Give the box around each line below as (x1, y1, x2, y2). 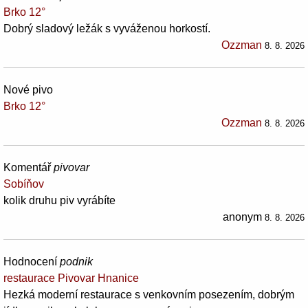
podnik (60, 255, 93, 267)
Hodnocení (3, 255, 60, 267)
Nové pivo (3, 83, 53, 96)
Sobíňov (3, 177, 44, 190)
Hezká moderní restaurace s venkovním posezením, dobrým (3, 288, 294, 300)
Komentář (3, 161, 54, 173)
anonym (223, 210, 265, 223)
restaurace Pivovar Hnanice (3, 272, 139, 284)
